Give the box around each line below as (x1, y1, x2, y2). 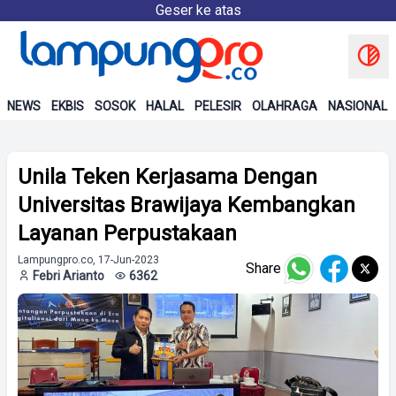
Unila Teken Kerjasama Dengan (18, 164, 317, 189)
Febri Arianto (30, 269, 107, 283)
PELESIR (194, 99, 241, 113)
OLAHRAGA (252, 99, 317, 113)
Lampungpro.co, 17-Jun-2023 (18, 254, 159, 266)
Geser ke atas (155, 2, 241, 19)
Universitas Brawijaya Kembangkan (18, 193, 355, 217)
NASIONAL (328, 99, 387, 113)
